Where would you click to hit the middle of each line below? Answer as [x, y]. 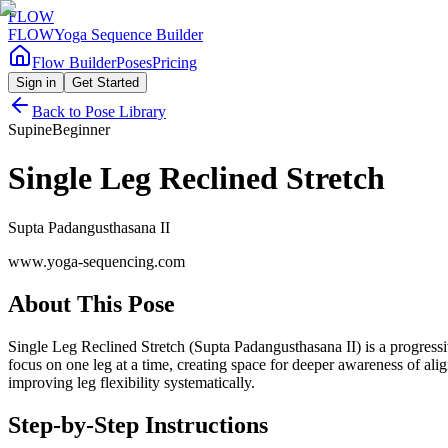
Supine [30, 129]
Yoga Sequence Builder [128, 34]
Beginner [81, 129]
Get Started [105, 82]
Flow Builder [74, 62]
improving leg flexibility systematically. [131, 382]
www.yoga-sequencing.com [96, 261]
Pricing [174, 62]
